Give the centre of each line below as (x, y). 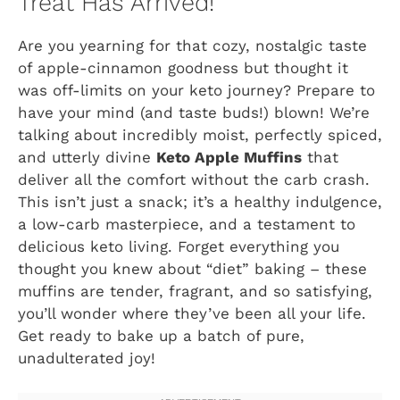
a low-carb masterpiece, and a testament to (187, 225)
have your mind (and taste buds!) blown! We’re (194, 113)
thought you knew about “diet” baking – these (192, 269)
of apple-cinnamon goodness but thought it (183, 68)
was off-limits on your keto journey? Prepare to (196, 91)
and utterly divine (87, 158)
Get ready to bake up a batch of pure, (161, 336)
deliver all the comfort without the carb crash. (194, 180)
